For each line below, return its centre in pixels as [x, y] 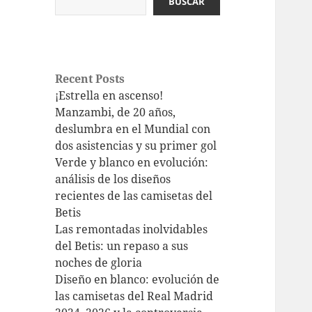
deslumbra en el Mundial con [133, 129]
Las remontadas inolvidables [132, 229]
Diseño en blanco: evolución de [138, 280]
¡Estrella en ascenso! [109, 96]
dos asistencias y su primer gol [136, 146]
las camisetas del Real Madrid [134, 296]
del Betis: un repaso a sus [122, 246]
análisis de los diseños [113, 179]
